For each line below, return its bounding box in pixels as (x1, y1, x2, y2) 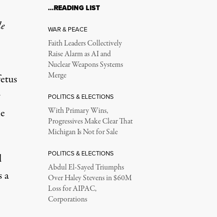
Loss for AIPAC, (47, 183, 96, 194)
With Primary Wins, (47, 105, 108, 116)
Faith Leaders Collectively (47, 38, 122, 49)
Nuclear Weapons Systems (47, 59, 123, 70)
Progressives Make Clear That (47, 116, 133, 127)
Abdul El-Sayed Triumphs (47, 162, 124, 173)
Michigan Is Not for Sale (47, 126, 118, 138)
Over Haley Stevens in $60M (47, 172, 132, 184)
